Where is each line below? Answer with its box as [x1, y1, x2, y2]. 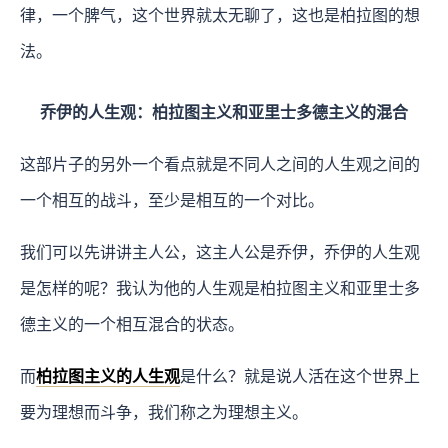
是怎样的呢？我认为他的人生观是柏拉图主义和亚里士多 [20, 279, 420, 297]
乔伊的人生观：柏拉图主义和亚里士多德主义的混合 [40, 103, 408, 121]
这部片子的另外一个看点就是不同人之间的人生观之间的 [20, 155, 420, 173]
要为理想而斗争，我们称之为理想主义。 [20, 403, 308, 421]
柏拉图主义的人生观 [36, 367, 180, 385]
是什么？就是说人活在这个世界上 [180, 367, 420, 385]
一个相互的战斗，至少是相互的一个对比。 [20, 191, 324, 209]
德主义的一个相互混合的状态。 [20, 315, 244, 333]
